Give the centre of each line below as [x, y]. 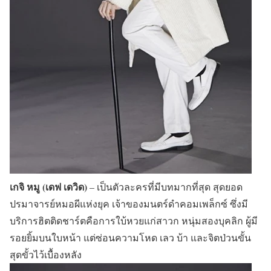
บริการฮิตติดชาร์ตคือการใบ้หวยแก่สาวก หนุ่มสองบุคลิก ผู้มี [134, 220]
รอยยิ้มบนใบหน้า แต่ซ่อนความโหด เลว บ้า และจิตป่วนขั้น [130, 237]
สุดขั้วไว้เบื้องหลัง [46, 254]
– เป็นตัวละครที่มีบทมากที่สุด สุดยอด [166, 186]
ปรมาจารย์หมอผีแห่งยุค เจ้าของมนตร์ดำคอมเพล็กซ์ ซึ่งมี [129, 203]
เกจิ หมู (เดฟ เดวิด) [50, 186]
